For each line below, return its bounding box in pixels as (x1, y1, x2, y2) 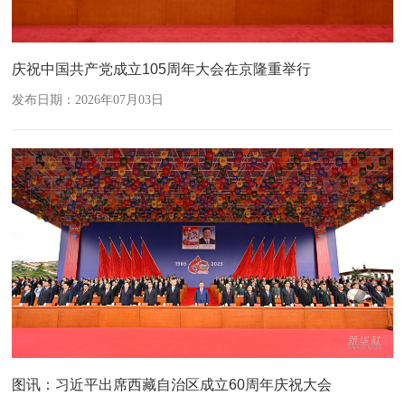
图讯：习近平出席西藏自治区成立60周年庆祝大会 (12, 377, 333, 393)
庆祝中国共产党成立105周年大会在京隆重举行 (12, 61, 312, 77)
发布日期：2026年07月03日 (12, 92, 165, 107)
